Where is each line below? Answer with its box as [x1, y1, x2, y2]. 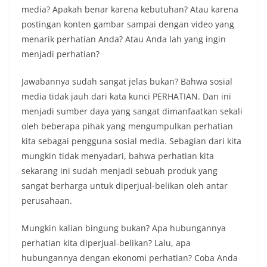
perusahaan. [21, 194, 72, 206]
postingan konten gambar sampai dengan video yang [21, 18, 234, 30]
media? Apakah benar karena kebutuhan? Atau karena [21, 3, 238, 15]
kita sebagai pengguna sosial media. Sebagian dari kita [21, 135, 241, 147]
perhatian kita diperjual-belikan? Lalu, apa [21, 237, 191, 249]
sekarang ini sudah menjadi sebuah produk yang [21, 164, 218, 176]
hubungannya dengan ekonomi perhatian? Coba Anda [21, 252, 238, 263]
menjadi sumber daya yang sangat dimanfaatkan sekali [21, 105, 243, 117]
